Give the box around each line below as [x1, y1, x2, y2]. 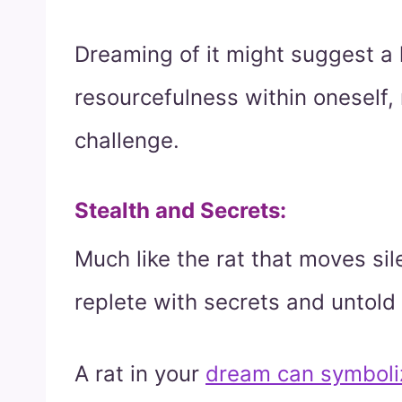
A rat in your [74, 360, 205, 387]
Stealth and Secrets [74, 197, 280, 223]
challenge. [74, 127, 179, 153]
